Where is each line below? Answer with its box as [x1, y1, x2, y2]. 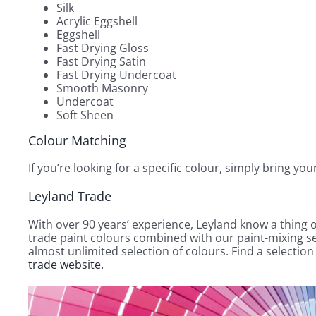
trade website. [28, 257, 104, 273]
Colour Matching [28, 131, 126, 149]
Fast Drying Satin [56, 53, 146, 69]
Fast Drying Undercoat [56, 66, 176, 83]
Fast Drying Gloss [56, 39, 149, 56]
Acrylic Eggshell [56, 13, 138, 29]
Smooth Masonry [56, 80, 148, 96]
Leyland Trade [28, 188, 111, 205]
